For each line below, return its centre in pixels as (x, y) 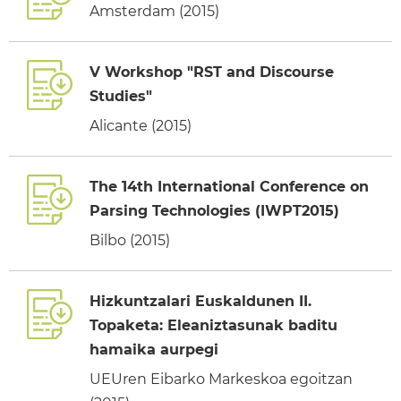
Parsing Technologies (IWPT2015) (214, 210)
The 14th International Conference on (229, 186)
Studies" (121, 96)
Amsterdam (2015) (154, 11)
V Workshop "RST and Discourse (212, 72)
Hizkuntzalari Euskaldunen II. (200, 301)
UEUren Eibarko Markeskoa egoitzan (221, 379)
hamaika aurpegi (154, 349)
